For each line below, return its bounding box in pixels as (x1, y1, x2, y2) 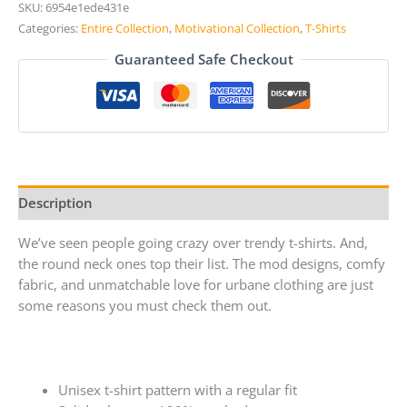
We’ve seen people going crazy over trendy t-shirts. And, (18, 233, 368, 253)
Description (18, 193, 93, 212)
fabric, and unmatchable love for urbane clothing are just (18, 275, 373, 294)
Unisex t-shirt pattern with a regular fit (57, 381, 297, 400)
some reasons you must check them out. (18, 296, 272, 315)
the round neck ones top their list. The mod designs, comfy (18, 254, 385, 273)
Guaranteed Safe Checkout (114, 49, 293, 68)
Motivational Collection (174, 20, 300, 37)
